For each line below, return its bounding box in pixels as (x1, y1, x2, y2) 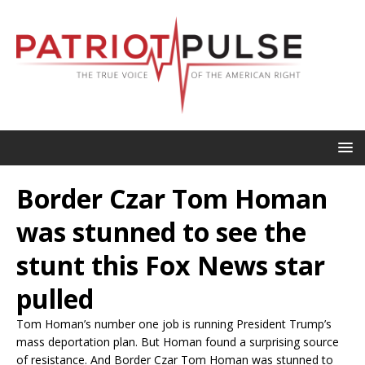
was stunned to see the (16, 213, 306, 249)
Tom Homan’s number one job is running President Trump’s (16, 315, 332, 332)
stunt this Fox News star (16, 247, 325, 283)
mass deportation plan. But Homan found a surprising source (16, 333, 339, 350)
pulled (16, 280, 94, 316)
